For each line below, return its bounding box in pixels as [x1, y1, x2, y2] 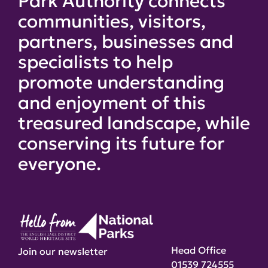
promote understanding [18, 71, 224, 93]
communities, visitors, [18, 10, 206, 32]
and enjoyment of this [18, 92, 206, 114]
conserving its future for [18, 132, 224, 154]
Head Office [171, 244, 226, 256]
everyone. [18, 153, 101, 175]
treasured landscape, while [18, 112, 250, 134]
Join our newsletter [18, 245, 108, 257]
